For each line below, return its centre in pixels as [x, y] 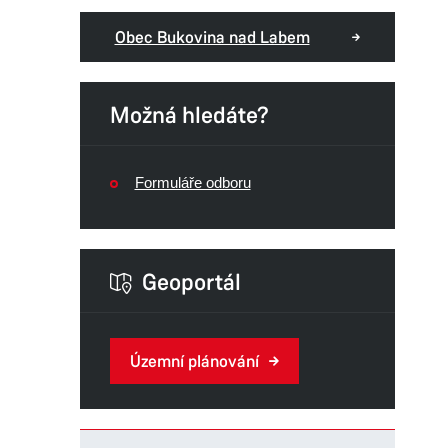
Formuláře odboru [192, 182]
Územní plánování [194, 361]
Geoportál [191, 282]
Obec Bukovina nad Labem [212, 37]
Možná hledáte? [189, 115]
